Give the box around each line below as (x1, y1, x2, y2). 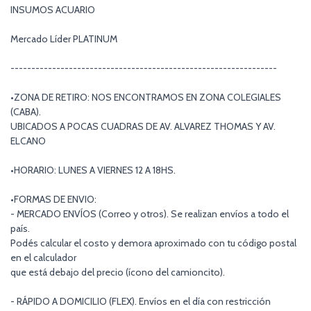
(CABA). (10, 106, 41, 119)
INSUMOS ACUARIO (10, 3, 95, 17)
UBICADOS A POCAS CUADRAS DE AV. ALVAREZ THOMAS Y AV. (10, 120, 276, 133)
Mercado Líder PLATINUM (10, 33, 117, 46)
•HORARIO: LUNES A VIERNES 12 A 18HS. (10, 164, 176, 177)
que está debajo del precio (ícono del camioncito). (10, 266, 225, 279)
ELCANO (10, 135, 46, 148)
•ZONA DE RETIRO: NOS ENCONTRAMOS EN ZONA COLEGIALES (10, 91, 281, 104)
